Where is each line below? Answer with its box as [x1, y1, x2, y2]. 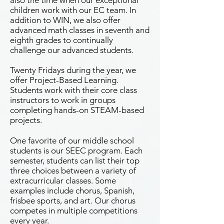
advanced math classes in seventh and [10, 25, 149, 35]
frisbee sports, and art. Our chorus [10, 195, 135, 205]
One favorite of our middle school [10, 135, 134, 145]
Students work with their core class [10, 85, 137, 95]
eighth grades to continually [10, 35, 113, 45]
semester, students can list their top [10, 155, 139, 165]
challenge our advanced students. [10, 45, 133, 55]
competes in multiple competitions [10, 205, 137, 215]
